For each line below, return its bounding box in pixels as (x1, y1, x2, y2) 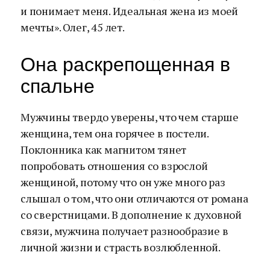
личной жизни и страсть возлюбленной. (20, 240, 221, 254)
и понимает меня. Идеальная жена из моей (20, 4, 239, 18)
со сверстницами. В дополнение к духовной (20, 207, 242, 222)
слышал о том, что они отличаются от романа (20, 191, 248, 206)
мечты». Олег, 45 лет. (20, 20, 125, 34)
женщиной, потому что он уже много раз (20, 175, 225, 189)
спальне (20, 75, 95, 97)
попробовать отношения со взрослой (20, 159, 208, 173)
